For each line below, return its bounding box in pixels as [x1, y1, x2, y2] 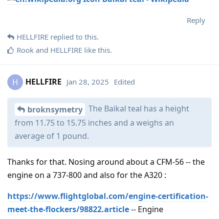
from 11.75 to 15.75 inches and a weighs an [15, 117, 174, 128]
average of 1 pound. [15, 130, 89, 141]
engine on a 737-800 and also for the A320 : [7, 169, 166, 180]
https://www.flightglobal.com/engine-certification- [7, 190, 208, 201]
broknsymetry [27, 104, 83, 115]
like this [82, 45, 110, 55]
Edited [114, 76, 135, 87]
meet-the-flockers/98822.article [7, 203, 129, 215]
